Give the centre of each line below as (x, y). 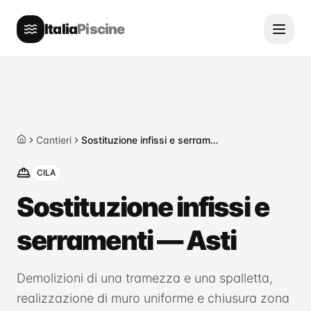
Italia (61, 29)
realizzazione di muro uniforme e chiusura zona (153, 298)
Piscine (101, 29)
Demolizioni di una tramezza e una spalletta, (145, 278)
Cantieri (54, 140)
